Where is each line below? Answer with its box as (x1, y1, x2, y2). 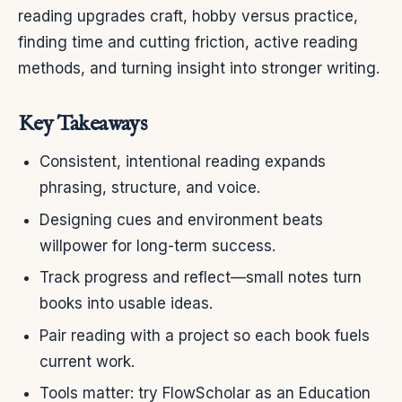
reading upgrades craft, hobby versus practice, (18, 7, 358, 26)
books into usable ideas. (39, 294, 213, 313)
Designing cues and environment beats (39, 210, 323, 229)
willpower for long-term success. (39, 236, 275, 255)
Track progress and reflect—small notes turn (39, 268, 362, 287)
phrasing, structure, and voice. (39, 179, 260, 197)
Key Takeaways (18, 110, 147, 139)
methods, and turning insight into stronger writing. (18, 59, 380, 78)
